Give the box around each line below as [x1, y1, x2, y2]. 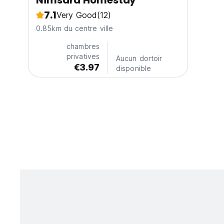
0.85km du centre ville [36, 24, 113, 33]
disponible [116, 64, 151, 73]
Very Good [56, 10, 97, 20]
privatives [66, 52, 99, 61]
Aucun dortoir [116, 54, 162, 63]
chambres [66, 42, 99, 51]
